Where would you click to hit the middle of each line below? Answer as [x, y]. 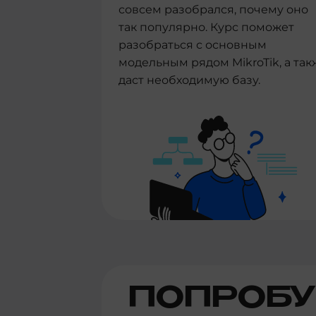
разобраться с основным [193, 45]
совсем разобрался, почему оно [213, 10]
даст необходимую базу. [189, 80]
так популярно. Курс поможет [206, 27]
